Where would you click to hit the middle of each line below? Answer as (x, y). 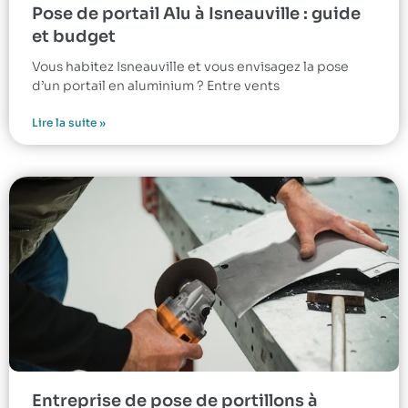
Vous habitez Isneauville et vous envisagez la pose (190, 66)
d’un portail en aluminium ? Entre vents (156, 85)
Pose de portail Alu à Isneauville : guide (196, 13)
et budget (74, 36)
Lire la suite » (69, 122)
